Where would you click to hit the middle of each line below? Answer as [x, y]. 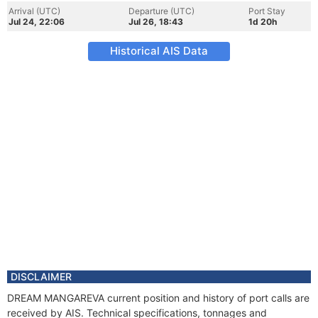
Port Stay [267, 11]
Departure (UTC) [161, 11]
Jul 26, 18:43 [156, 22]
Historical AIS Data [159, 51]
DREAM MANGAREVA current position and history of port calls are [158, 298]
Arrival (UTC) [34, 11]
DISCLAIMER [41, 276]
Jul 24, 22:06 [37, 22]
